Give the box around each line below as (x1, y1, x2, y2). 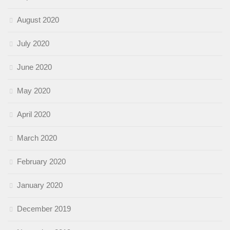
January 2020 (17, 180, 63, 189)
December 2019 (17, 204, 71, 213)
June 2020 (17, 62, 52, 71)
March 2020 (17, 133, 57, 142)
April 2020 (17, 109, 50, 119)
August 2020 (17, 15, 59, 24)
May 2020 (17, 86, 50, 95)
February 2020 (17, 157, 66, 166)
